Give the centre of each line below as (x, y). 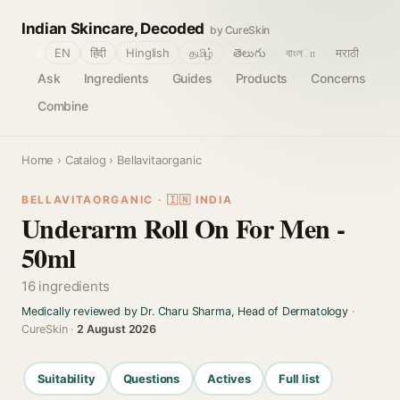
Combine (63, 106)
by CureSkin (240, 30)
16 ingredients (66, 286)
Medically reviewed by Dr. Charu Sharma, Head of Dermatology (185, 311)
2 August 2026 (117, 329)
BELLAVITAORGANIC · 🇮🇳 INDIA (127, 200)
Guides (192, 78)
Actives (229, 378)
